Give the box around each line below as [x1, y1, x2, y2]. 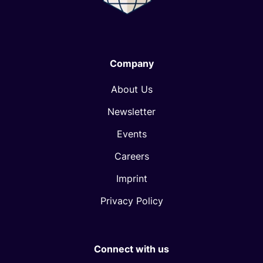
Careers [114, 150, 149, 163]
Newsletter [107, 106, 156, 118]
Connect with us [94, 243, 169, 255]
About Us [110, 83, 153, 96]
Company [109, 58, 154, 70]
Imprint [116, 173, 147, 185]
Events [116, 128, 147, 140]
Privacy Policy [100, 195, 163, 207]
